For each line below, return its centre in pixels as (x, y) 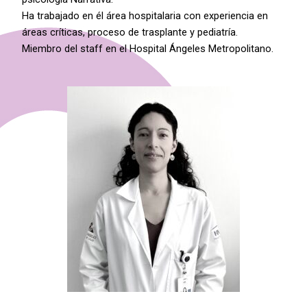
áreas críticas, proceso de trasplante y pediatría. (130, 33)
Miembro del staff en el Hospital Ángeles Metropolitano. (148, 49)
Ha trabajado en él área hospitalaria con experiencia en (145, 16)
